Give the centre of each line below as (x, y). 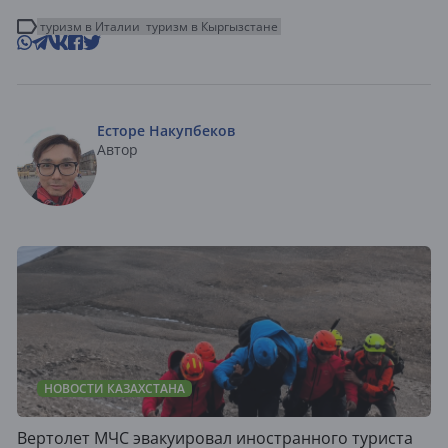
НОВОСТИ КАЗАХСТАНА (114, 389)
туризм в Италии (90, 27)
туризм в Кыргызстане (212, 27)
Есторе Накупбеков (166, 131)
